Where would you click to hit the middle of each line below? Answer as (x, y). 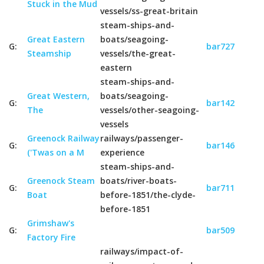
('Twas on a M (56, 152)
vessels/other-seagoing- (150, 110)
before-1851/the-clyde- (148, 195)
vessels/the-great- (138, 53)
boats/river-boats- (138, 181)
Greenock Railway (63, 138)
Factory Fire (51, 237)
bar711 (220, 188)
